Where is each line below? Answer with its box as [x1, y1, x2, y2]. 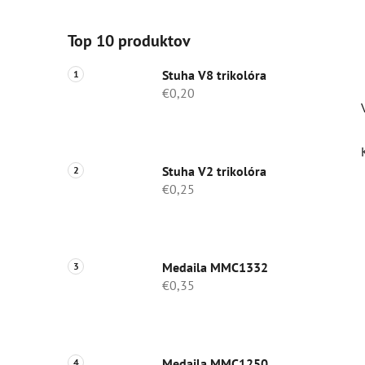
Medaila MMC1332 [162, 259, 268, 276]
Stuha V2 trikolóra [162, 163, 266, 180]
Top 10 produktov [68, 30, 191, 52]
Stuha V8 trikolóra [162, 67, 266, 84]
